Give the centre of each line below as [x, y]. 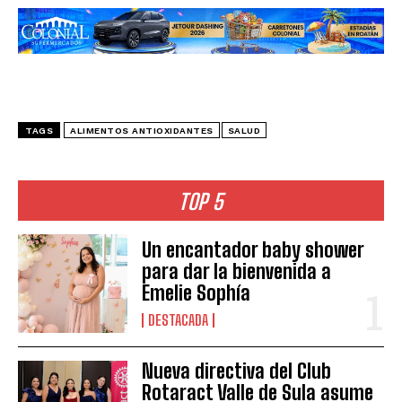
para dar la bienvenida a [237, 271]
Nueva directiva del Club [237, 371]
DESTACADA [179, 319]
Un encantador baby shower [253, 249]
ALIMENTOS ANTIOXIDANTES [142, 130]
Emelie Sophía [197, 293]
